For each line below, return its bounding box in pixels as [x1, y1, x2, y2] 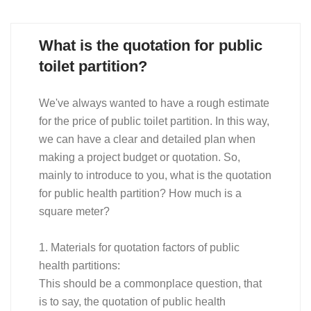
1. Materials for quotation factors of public [39, 241, 239, 253]
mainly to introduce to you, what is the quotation [39, 169, 271, 181]
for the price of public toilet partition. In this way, [39, 115, 269, 127]
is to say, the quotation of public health [39, 295, 226, 308]
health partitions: [39, 259, 120, 271]
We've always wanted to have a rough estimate [39, 96, 269, 109]
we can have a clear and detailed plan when [39, 133, 255, 145]
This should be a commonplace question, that [39, 277, 262, 289]
